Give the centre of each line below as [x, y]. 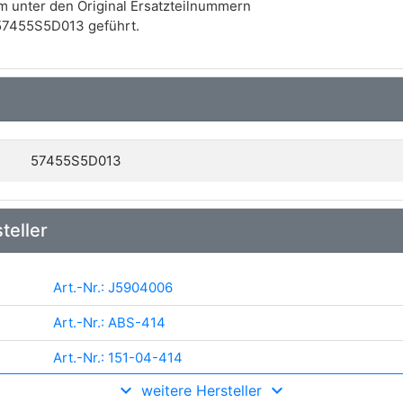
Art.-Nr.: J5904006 [113, 287]
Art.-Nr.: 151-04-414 [118, 358]
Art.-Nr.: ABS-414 [109, 322]
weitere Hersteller [201, 390]
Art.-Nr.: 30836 [102, 393]
